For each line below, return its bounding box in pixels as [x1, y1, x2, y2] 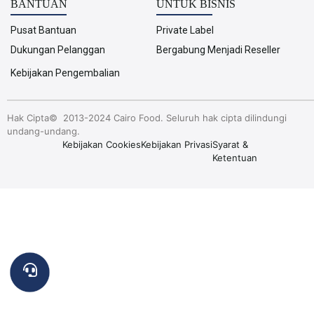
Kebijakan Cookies [62, 138, 141, 150]
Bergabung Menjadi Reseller [156, 43, 280, 55]
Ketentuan [212, 151, 257, 163]
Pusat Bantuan [11, 24, 76, 36]
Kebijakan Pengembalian [11, 67, 120, 78]
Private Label [156, 24, 214, 36]
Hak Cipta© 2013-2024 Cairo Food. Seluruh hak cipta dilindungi [7, 111, 287, 123]
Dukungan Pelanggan [11, 43, 105, 55]
